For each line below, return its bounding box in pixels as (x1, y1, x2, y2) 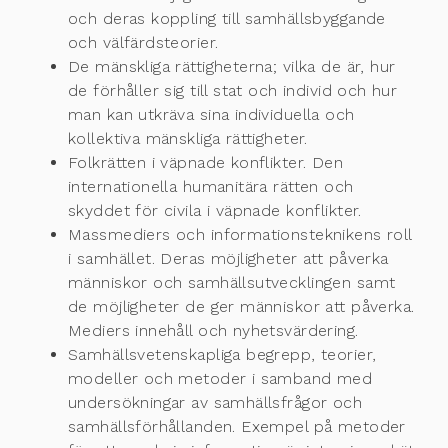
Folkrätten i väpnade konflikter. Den (68, 153, 344, 173)
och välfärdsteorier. (68, 33, 219, 53)
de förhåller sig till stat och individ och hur (68, 81, 398, 101)
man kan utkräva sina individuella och (68, 105, 355, 125)
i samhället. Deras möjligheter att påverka (68, 249, 389, 269)
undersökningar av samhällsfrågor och (68, 393, 363, 413)
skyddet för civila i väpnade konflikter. (68, 201, 362, 221)
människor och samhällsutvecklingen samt (68, 273, 396, 293)
